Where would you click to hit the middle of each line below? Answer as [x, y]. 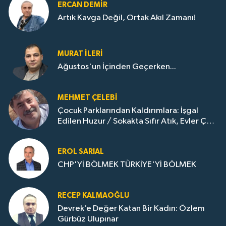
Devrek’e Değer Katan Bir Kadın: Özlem [131, 208]
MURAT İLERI [80, 54]
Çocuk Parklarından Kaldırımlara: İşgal [128, 110]
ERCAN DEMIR [82, 5]
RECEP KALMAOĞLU [93, 195]
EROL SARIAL [81, 152]
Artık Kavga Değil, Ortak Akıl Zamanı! [127, 18]
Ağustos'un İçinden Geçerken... [117, 67]
